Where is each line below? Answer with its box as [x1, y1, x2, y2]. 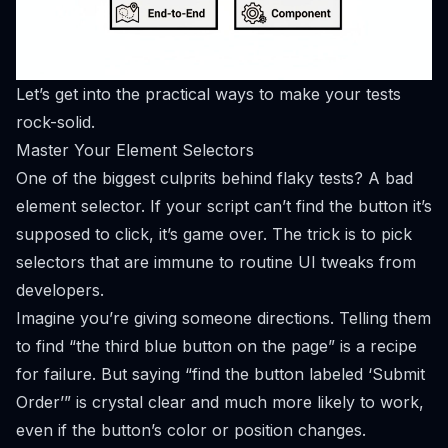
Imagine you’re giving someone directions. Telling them [16, 307, 431, 328]
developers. [16, 279, 104, 300]
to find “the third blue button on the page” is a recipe [16, 335, 417, 356]
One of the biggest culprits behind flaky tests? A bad [16, 167, 413, 188]
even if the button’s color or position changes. [16, 419, 366, 440]
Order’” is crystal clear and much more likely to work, [16, 391, 424, 412]
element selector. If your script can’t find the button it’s [16, 195, 432, 216]
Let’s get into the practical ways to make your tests [16, 83, 401, 104]
